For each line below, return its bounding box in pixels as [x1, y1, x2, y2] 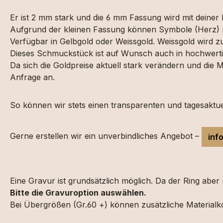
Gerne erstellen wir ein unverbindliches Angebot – [10, 131, 202, 141]
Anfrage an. [10, 72, 55, 82]
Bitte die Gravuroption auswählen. [10, 188, 146, 198]
